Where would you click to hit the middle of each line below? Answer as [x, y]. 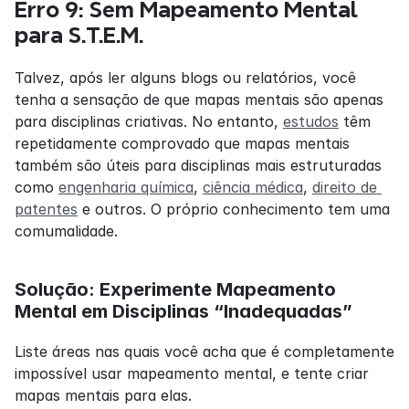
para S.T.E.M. [79, 35]
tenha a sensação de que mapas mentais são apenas [199, 99]
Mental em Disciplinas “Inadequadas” [184, 311]
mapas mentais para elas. [103, 395]
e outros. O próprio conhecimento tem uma [234, 209]
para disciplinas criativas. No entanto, [149, 121]
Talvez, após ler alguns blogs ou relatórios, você [185, 77]
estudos [311, 121]
